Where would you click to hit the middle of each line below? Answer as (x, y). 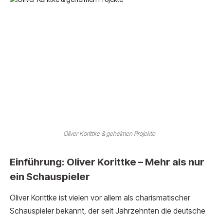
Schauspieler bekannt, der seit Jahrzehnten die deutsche (108, 211)
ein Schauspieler (50, 176)
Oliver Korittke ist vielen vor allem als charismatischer (100, 198)
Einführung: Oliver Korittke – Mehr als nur (107, 162)
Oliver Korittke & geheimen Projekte (109, 133)
